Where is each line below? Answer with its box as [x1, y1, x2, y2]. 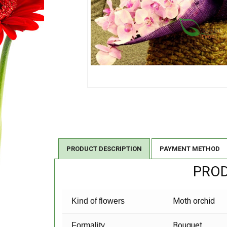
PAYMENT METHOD [160, 145, 220, 153]
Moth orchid [173, 196, 215, 206]
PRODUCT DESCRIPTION [66, 145, 142, 153]
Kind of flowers [71, 197, 125, 206]
